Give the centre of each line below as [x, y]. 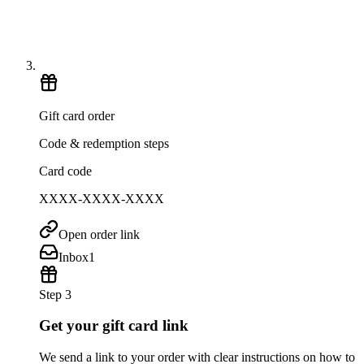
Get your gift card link [114, 326]
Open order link [99, 234]
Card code [65, 171]
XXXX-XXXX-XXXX [102, 198]
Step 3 [55, 294]
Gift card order [77, 115]
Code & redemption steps [104, 143]
